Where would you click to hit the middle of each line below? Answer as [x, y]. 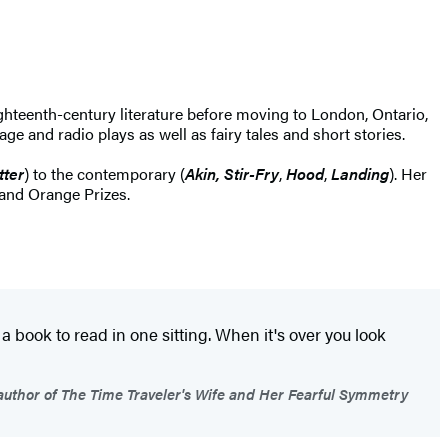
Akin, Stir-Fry [232, 173]
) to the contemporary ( [104, 173]
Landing [360, 173]
